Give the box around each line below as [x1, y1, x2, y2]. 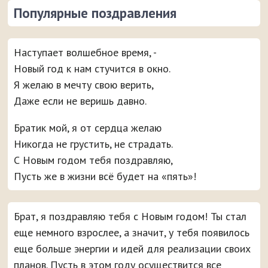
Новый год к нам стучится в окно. [14, 61, 171, 75]
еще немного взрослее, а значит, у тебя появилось [14, 225, 250, 239]
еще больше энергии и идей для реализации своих [14, 241, 251, 255]
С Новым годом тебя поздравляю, [14, 153, 173, 167]
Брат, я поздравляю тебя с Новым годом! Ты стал [14, 209, 247, 223]
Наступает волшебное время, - [14, 45, 157, 59]
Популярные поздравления [14, 4, 177, 22]
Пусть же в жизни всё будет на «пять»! [14, 169, 197, 183]
